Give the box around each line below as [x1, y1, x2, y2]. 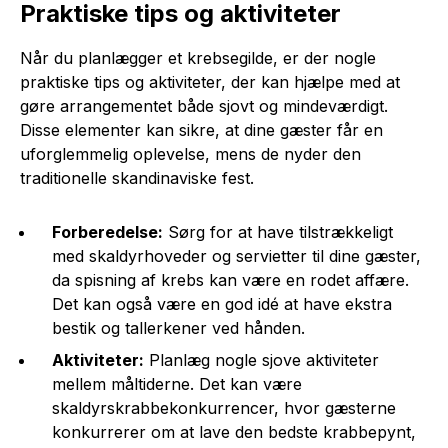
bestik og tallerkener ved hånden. [52, 317, 305, 338]
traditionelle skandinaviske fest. [20, 167, 254, 188]
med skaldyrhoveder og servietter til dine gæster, [52, 245, 421, 266]
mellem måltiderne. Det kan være [52, 373, 302, 394]
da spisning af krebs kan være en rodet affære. [52, 269, 409, 290]
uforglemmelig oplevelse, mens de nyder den [20, 143, 361, 164]
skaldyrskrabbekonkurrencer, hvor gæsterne [52, 397, 396, 418]
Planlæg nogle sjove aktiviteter [144, 349, 379, 370]
